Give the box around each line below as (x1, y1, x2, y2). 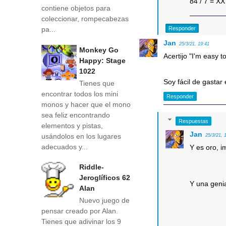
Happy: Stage (79, 56, 126, 65)
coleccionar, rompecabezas (41, 15, 129, 23)
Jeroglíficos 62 (79, 174, 130, 182)
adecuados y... (41, 142, 88, 151)
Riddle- (79, 163, 104, 172)
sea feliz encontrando (41, 110, 110, 119)
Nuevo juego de (79, 196, 130, 205)
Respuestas (178, 118, 208, 125)
